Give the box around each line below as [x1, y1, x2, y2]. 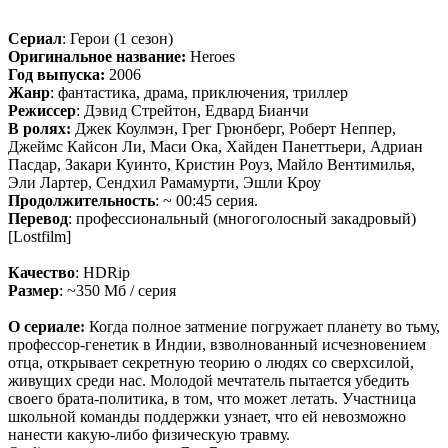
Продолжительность [8, 191, 155, 209]
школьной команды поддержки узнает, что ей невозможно [8, 407, 406, 425]
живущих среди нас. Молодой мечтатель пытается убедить [8, 371, 409, 389]
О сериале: [8, 317, 85, 335]
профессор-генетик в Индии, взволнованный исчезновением [8, 335, 426, 353]
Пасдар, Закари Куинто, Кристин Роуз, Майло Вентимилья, [8, 155, 415, 173]
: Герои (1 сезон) [62, 29, 173, 47]
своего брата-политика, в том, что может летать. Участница [8, 389, 416, 407]
